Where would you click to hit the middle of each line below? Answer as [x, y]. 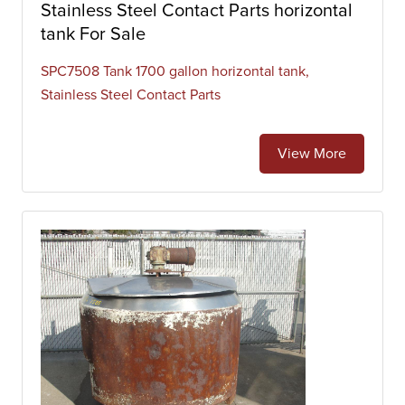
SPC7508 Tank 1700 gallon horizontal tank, [175, 71]
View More [312, 154]
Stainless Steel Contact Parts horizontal [197, 11]
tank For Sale [93, 34]
